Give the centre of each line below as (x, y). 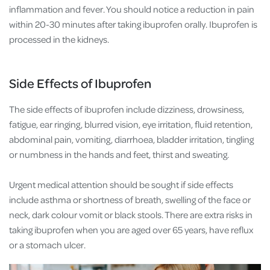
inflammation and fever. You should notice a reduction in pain (132, 9)
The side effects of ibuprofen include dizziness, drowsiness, (127, 109)
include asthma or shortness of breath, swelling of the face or (130, 199)
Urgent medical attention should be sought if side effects (121, 184)
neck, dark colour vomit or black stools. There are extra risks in (131, 214)
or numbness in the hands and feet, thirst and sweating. (122, 154)
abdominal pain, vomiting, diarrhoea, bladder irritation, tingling (131, 139)
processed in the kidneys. (60, 39)
